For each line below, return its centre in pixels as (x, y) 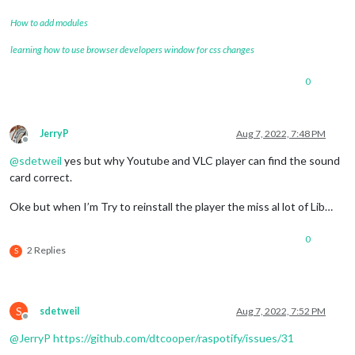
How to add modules (49, 22)
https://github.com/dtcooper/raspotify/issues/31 (174, 338)
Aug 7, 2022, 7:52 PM (281, 311)
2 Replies (46, 250)
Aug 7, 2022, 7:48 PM (281, 133)
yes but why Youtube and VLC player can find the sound (201, 160)
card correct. (41, 177)
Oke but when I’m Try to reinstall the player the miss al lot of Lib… (171, 206)
